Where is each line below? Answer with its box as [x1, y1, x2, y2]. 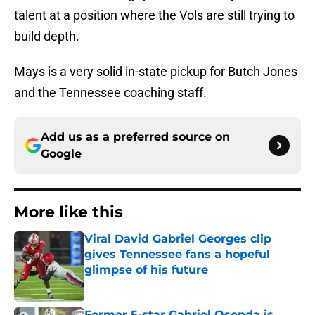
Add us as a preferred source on [41, 130, 230, 144]
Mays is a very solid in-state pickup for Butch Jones [14, 64, 297, 79]
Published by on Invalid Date [84, 278, 206, 290]
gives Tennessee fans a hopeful [84, 247, 270, 262]
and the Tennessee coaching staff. [14, 85, 207, 101]
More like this [14, 202, 123, 222]
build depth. [14, 29, 79, 44]
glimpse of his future [84, 263, 208, 277]
